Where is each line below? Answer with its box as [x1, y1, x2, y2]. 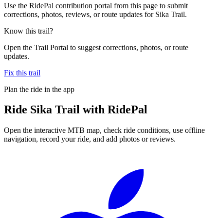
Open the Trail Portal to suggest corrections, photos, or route [4, 43, 188, 52]
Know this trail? [4, 26, 53, 35]
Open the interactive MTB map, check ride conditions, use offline [4, 126, 205, 135]
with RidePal [80, 103, 147, 116]
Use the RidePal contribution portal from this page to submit [4, 1, 188, 10]
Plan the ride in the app [4, 85, 74, 93]
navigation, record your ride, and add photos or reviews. [4, 135, 176, 144]
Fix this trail [4, 68, 40, 77]
